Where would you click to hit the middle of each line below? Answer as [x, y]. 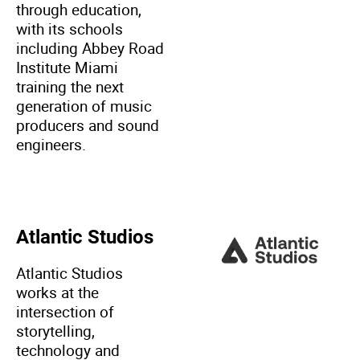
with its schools [70, 29]
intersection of [65, 311]
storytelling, [55, 331]
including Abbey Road [90, 48]
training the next [70, 86]
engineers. [51, 144]
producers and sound [88, 125]
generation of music [84, 106]
